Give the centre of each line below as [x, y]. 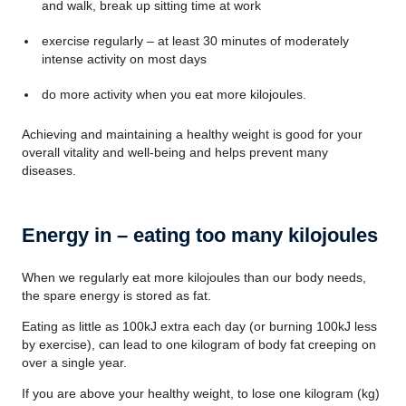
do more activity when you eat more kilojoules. [174, 94]
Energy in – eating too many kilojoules [200, 235]
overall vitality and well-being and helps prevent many [175, 152]
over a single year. [74, 362]
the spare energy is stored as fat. [116, 295]
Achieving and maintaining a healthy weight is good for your [192, 134]
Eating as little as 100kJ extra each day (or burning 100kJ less [199, 326]
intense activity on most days [124, 59]
